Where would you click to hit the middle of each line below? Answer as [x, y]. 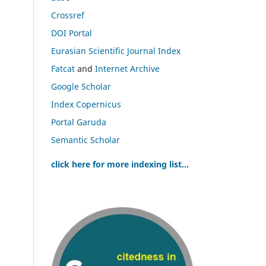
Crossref [68, 15]
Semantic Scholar [85, 140]
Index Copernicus [86, 104]
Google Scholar [81, 86]
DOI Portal [72, 33]
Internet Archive [127, 68]
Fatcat [63, 68]
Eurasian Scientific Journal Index [116, 50]
